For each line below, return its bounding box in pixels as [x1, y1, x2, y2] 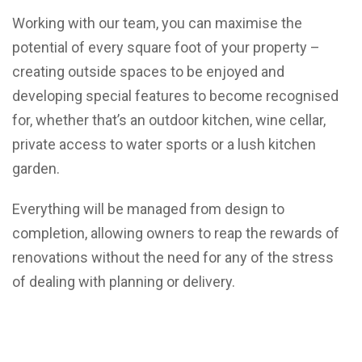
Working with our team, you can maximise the [12, 15, 302, 32]
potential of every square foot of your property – [12, 39, 320, 57]
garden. [12, 160, 60, 178]
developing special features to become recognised [12, 87, 339, 105]
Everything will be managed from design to [12, 200, 284, 218]
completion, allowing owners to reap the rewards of [12, 225, 339, 242]
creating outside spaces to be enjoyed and [12, 63, 284, 81]
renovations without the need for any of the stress [12, 249, 334, 267]
